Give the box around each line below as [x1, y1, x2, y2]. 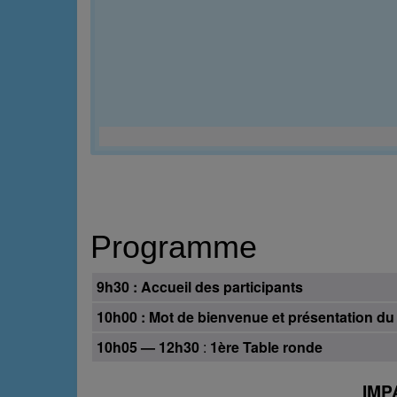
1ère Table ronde [210, 337, 323, 358]
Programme [90, 229, 257, 266]
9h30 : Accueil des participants [97, 276, 303, 298]
